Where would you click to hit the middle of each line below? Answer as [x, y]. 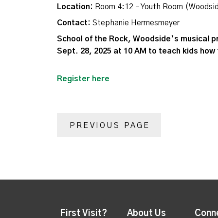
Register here [83, 79]
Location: [75, 7]
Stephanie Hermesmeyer [136, 23]
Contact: [75, 23]
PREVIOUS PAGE [110, 126]
